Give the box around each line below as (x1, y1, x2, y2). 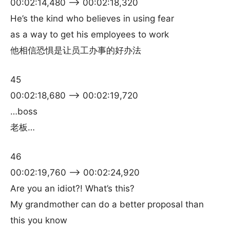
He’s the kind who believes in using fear (10, 13, 174, 24)
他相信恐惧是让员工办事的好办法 (10, 45, 141, 55)
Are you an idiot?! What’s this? (10, 183, 135, 194)
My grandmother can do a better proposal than (10, 199, 204, 209)
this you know (10, 215, 67, 225)
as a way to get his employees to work (10, 29, 169, 40)
